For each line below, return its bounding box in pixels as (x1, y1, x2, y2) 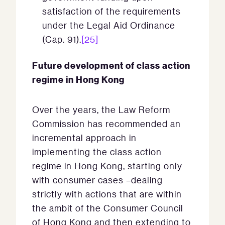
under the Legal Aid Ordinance (42, 20, 175, 31)
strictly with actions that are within (32, 188, 182, 199)
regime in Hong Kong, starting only (32, 160, 182, 171)
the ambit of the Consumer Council (32, 202, 183, 213)
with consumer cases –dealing (32, 174, 163, 185)
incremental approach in (32, 132, 137, 143)
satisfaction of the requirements (42, 6, 181, 17)
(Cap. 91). (42, 34, 81, 45)
